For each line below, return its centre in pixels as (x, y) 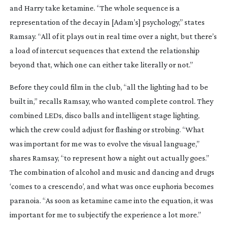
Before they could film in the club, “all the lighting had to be (109, 87)
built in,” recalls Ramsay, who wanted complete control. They (111, 101)
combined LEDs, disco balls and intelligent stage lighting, (104, 115)
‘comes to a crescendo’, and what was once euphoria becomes (111, 186)
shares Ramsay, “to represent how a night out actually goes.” (109, 158)
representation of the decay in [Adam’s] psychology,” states (107, 22)
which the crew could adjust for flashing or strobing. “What (107, 129)
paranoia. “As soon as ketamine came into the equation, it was (111, 200)
